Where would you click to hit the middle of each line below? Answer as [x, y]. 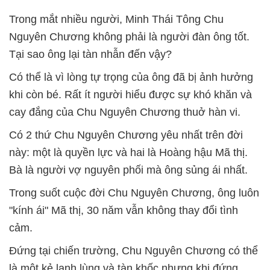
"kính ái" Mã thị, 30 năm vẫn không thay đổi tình [124, 210]
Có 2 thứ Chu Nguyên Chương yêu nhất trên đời [126, 135]
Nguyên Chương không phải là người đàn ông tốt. [129, 37]
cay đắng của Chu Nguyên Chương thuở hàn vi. [125, 112]
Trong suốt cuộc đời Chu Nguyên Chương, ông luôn [134, 193]
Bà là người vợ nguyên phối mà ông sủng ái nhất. [128, 170]
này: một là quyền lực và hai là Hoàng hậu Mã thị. [128, 152]
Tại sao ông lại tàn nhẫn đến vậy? [90, 54]
